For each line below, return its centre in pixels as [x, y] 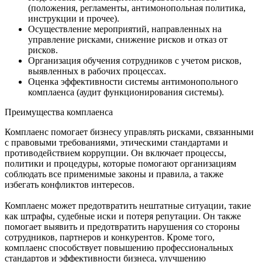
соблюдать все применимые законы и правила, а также [114, 174]
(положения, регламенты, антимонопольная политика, [137, 8]
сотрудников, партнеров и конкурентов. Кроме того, [110, 237]
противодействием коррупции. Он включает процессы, [116, 153]
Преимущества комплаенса [59, 112]
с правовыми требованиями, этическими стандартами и [116, 142]
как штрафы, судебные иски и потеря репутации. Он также [123, 216]
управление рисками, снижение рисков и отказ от [128, 39]
